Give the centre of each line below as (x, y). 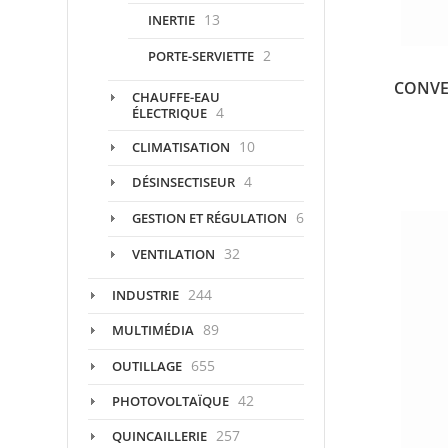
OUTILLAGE (147, 365)
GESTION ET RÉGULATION (209, 217)
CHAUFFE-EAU (176, 97)
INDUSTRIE (145, 295)
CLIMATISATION (181, 147)
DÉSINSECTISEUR (183, 182)
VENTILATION (173, 253)
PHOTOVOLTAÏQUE (170, 400)
